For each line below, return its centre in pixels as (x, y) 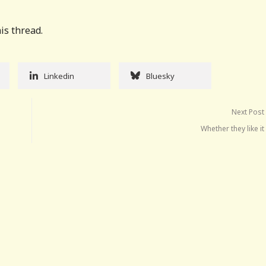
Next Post (248, 112)
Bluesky (160, 76)
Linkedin (59, 76)
